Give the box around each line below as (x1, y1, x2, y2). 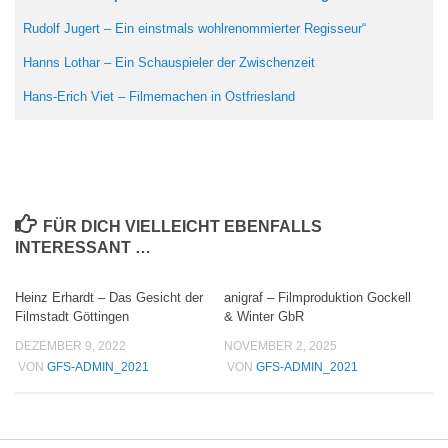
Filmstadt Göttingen (15, 309, 129, 325)
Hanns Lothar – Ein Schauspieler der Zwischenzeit (23, 55, 315, 71)
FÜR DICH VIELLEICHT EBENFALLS (42, 218, 322, 236)
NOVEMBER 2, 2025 (224, 339, 337, 354)
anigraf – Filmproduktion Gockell (224, 290, 411, 306)
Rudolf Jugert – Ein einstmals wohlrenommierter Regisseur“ (23, 20, 366, 36)
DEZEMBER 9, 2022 (15, 339, 126, 354)
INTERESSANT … (15, 239, 151, 257)
